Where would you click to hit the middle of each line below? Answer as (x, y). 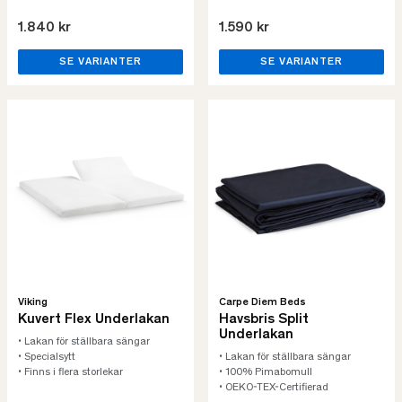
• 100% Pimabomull (266, 372)
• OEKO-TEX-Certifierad (274, 388)
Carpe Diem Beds (262, 302)
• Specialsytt (48, 357)
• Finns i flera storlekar (70, 372)
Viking (33, 302)
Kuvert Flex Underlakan (94, 319)
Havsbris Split (264, 319)
